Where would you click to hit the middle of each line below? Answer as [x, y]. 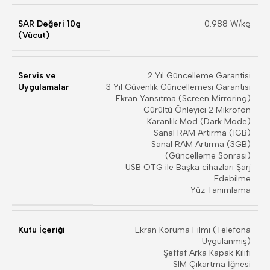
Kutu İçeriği [42, 230]
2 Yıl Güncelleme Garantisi [199, 76]
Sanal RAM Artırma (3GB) [201, 144]
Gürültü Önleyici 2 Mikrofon [197, 110]
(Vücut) [34, 35]
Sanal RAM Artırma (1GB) [202, 133]
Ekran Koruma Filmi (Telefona [193, 230]
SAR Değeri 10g [49, 24]
